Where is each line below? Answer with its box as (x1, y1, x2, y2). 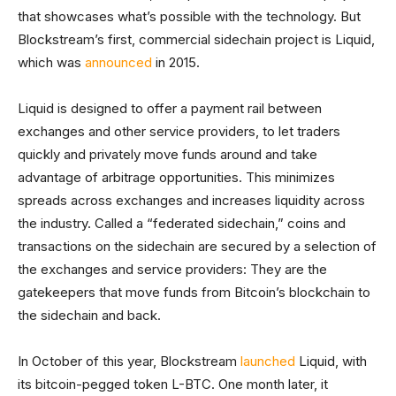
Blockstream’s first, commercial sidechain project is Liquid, (18, 31, 375, 49)
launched (240, 353, 295, 370)
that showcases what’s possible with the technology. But (18, 8, 361, 26)
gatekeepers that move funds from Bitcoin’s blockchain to (18, 284, 370, 301)
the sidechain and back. (18, 307, 161, 324)
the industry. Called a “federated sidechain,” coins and (18, 215, 346, 232)
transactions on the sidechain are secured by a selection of (18, 238, 377, 255)
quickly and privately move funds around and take (18, 146, 317, 164)
